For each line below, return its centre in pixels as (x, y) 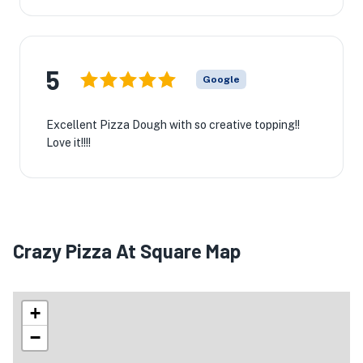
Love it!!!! (68, 143)
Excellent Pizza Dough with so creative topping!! (173, 125)
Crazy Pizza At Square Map (127, 251)
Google (221, 79)
